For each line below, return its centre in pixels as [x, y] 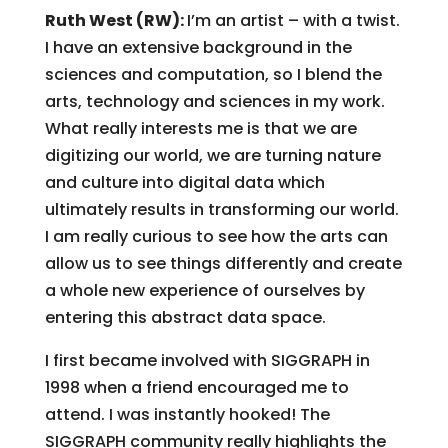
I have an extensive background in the [198, 47]
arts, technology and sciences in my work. [214, 101]
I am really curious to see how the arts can [216, 236]
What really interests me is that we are [200, 128]
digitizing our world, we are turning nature [212, 155]
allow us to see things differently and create [223, 263]
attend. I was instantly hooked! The [187, 414]
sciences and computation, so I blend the [213, 74]
